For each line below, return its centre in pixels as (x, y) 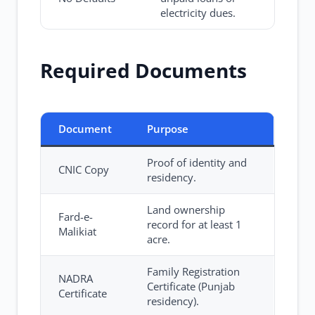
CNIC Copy (84, 169)
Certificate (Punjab (191, 286)
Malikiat (77, 231)
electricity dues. (198, 13)
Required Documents (143, 70)
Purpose (168, 129)
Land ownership (186, 210)
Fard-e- (76, 217)
